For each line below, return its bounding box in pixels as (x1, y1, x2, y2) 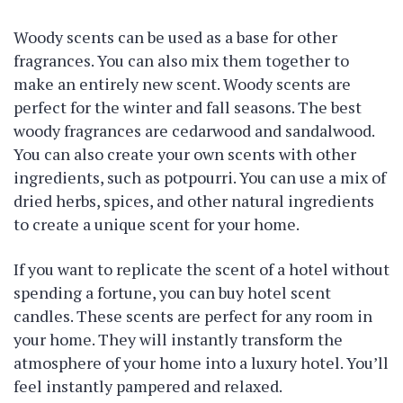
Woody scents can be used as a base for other (13, 26, 337, 48)
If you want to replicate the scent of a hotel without (13, 258, 390, 280)
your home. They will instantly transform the (13, 328, 343, 350)
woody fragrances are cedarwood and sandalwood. (13, 120, 374, 141)
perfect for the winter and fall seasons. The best (13, 96, 362, 118)
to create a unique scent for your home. (13, 213, 300, 235)
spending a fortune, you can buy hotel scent (13, 282, 331, 303)
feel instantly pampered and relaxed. (13, 375, 282, 397)
